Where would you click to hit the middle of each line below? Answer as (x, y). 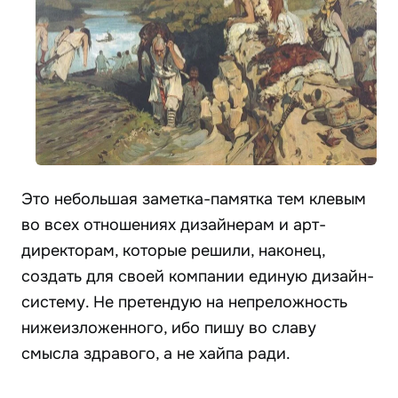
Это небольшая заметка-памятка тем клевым (194, 199)
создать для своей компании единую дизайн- (198, 277)
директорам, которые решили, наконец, (173, 251)
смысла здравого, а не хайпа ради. (156, 354)
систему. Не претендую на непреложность (184, 302)
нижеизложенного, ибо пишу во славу (169, 328)
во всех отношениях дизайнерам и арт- (174, 225)
